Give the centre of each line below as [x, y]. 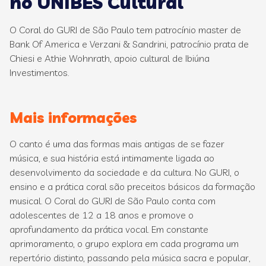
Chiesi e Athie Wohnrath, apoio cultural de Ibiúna [110, 58]
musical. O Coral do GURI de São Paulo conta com [113, 201]
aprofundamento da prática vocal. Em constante [109, 229]
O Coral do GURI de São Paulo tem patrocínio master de [125, 30]
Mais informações [73, 118]
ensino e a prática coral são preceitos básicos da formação [132, 186]
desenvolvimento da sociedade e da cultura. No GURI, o [124, 172]
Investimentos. [39, 72]
